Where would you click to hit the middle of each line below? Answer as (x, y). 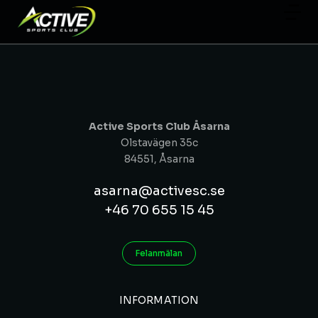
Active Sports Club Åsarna (159, 127)
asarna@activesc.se (159, 191)
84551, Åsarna (159, 159)
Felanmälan (159, 253)
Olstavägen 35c (159, 143)
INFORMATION (159, 301)
